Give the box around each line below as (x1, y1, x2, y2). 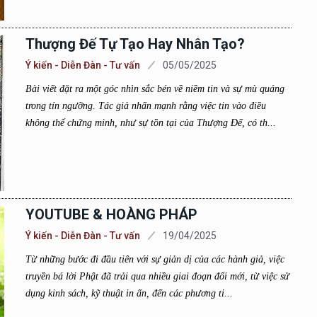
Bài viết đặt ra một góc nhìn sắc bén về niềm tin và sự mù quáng (25, 83, 284, 94)
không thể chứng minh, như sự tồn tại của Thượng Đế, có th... (25, 117, 276, 128)
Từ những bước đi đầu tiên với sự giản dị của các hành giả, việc (25, 254, 284, 265)
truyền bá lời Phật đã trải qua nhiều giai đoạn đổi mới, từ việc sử (25, 271, 289, 282)
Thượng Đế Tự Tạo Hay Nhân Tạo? (25, 35, 245, 52)
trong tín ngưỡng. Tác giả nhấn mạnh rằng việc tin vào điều (25, 100, 266, 111)
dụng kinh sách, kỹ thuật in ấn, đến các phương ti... (25, 288, 233, 299)
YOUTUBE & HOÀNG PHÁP (25, 206, 197, 223)
